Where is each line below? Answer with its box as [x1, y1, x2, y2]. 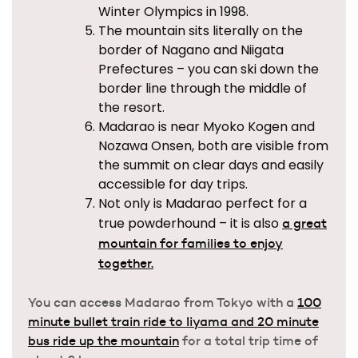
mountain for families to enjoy [98, 235, 283, 252]
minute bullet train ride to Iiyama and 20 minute [28, 313, 319, 330]
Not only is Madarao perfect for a [98, 194, 307, 213]
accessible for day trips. [98, 175, 248, 194]
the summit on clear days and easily [98, 156, 324, 175]
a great [282, 215, 327, 232]
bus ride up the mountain [28, 332, 179, 349]
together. [98, 255, 153, 272]
